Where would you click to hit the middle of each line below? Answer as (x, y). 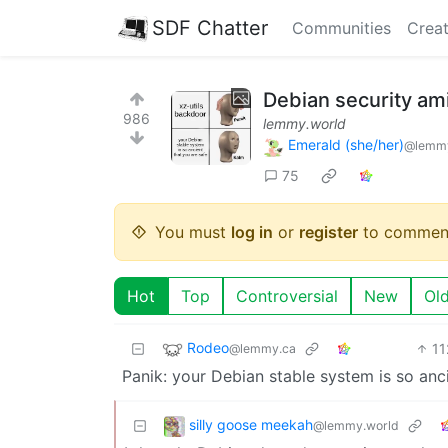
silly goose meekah (251, 424)
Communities (341, 28)
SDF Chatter (210, 27)
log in (252, 231)
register (328, 231)
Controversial (287, 295)
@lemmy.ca (262, 348)
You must (193, 231)
